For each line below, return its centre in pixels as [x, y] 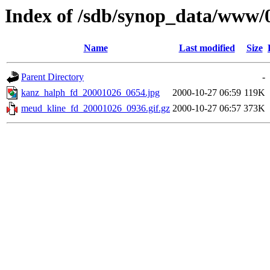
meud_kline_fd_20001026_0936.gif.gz [96, 108]
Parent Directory [52, 77]
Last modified [207, 48]
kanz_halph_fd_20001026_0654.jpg [90, 93]
